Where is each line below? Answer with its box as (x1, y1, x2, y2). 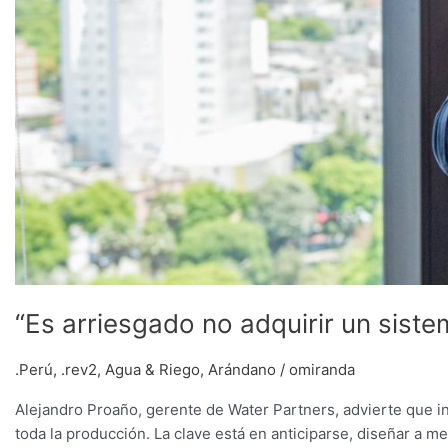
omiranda (289, 359, 355, 379)
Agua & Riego (105, 359, 200, 379)
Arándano (208, 359, 276, 379)
